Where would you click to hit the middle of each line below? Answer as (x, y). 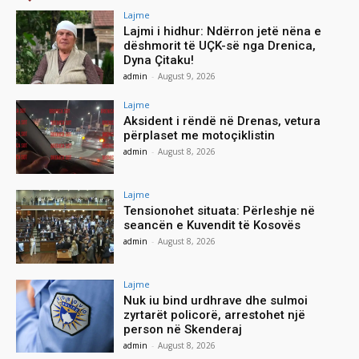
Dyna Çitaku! (159, 61)
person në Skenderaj (183, 329)
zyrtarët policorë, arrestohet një (215, 315)
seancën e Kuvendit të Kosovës (212, 225)
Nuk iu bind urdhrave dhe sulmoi (216, 300)
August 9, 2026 (187, 77)
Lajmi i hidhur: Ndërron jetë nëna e (223, 32)
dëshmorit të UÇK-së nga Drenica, (220, 46)
